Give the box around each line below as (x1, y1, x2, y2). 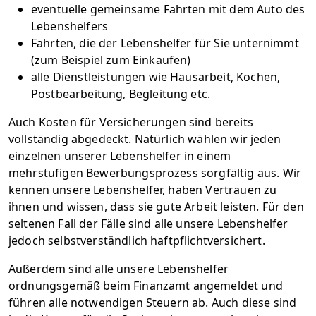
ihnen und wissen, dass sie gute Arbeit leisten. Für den (8, 199, 304, 214)
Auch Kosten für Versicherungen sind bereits (8, 114, 253, 130)
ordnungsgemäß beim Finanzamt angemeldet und (8, 278, 283, 293)
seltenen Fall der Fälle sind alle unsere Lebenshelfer (8, 216, 288, 231)
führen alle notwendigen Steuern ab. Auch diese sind (8, 295, 297, 310)
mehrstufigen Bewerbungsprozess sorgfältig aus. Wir (8, 165, 302, 181)
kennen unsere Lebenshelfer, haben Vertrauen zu (8, 182, 277, 197)
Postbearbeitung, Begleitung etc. (31, 86, 211, 102)
